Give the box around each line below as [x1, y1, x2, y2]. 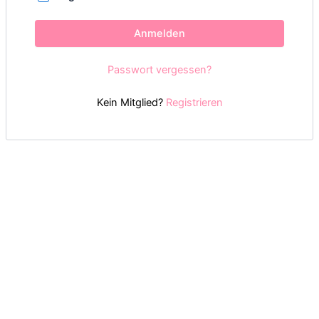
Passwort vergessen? [108, 63, 211, 76]
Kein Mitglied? [96, 95, 166, 109]
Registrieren [165, 95, 223, 109]
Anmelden [134, 26, 185, 40]
